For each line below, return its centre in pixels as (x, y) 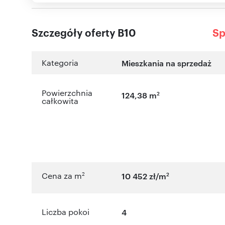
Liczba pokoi (66, 212)
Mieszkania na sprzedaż (167, 63)
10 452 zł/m (144, 176)
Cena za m (62, 176)
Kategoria (60, 63)
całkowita (60, 101)
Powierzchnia (67, 93)
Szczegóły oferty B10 (84, 32)
